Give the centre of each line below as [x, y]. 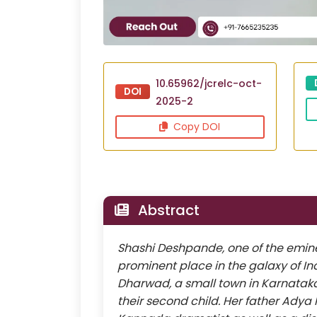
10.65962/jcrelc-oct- [209, 83]
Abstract [167, 210]
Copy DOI [196, 126]
